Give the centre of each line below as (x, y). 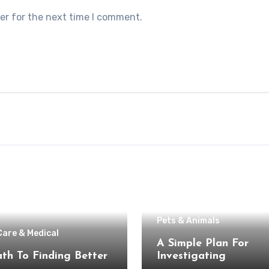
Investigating (191, 256)
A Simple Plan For (203, 243)
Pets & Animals (188, 221)
